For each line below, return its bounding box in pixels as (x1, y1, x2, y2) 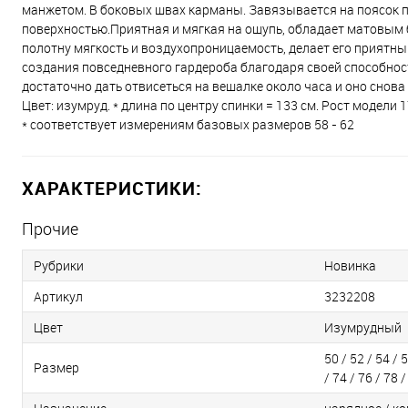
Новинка (324, 257, 376, 274)
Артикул (34, 288, 83, 305)
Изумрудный (324, 319, 402, 336)
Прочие (22, 218, 78, 240)
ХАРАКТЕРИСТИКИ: (22, 176, 202, 200)
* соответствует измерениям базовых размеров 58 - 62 (22, 116, 354, 133)
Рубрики (34, 257, 84, 274)
